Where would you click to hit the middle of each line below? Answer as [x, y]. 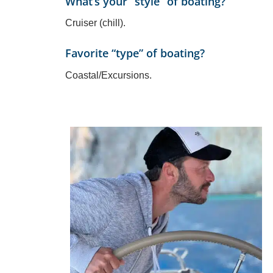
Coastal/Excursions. [108, 75]
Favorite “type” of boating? [135, 53]
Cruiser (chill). [95, 23]
